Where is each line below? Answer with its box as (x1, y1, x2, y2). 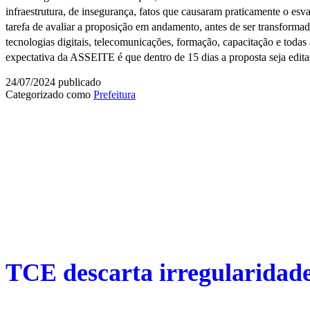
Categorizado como (6, 88, 93, 100)
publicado (55, 75, 101, 88)
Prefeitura (93, 88, 136, 100)
